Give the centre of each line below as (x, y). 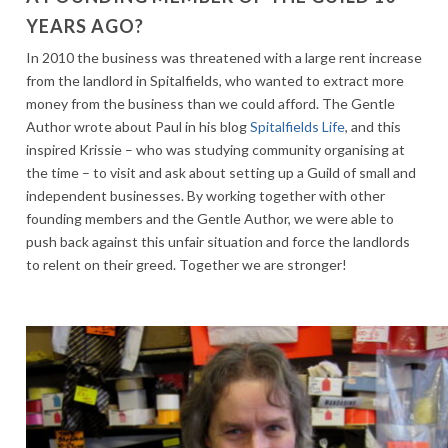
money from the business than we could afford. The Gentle (210, 103)
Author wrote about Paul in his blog (138, 126)
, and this (373, 126)
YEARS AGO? (85, 25)
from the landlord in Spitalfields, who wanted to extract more (215, 80)
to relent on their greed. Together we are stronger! (186, 264)
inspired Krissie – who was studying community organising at (215, 149)
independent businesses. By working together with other (205, 195)
